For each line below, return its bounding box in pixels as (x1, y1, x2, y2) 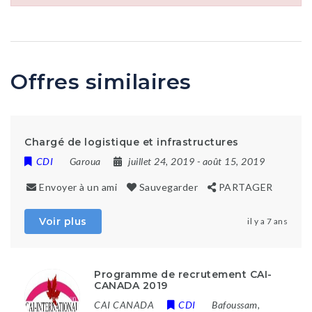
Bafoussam (212, 299, 258, 311)
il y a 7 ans (247, 216, 288, 226)
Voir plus (39, 215, 87, 228)
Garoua (69, 155, 101, 167)
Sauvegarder (139, 181, 198, 193)
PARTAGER (218, 181, 273, 193)
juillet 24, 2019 (128, 155, 197, 167)
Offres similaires (10, 69, 192, 95)
